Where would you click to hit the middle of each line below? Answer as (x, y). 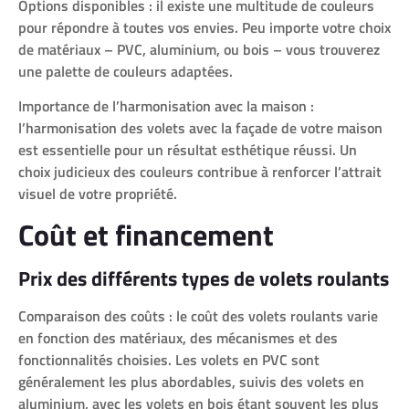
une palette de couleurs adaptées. (126, 71)
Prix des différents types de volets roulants (204, 279)
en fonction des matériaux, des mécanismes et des (178, 338)
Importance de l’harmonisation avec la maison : (166, 106)
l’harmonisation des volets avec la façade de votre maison (200, 128)
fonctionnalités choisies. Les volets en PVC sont (169, 360)
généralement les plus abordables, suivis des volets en (191, 382)
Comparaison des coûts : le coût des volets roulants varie (198, 316)
